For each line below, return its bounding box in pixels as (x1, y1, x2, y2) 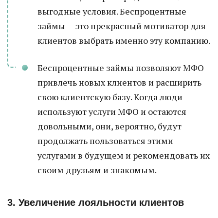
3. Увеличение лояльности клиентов (7, 197, 184, 208)
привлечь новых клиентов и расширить (37, 76, 201, 88)
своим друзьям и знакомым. (37, 164, 157, 176)
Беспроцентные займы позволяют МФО (37, 62, 204, 73)
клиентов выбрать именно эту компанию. (37, 35, 210, 46)
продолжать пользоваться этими (37, 135, 173, 146)
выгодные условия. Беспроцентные (37, 5, 186, 17)
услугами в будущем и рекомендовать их (37, 149, 210, 161)
